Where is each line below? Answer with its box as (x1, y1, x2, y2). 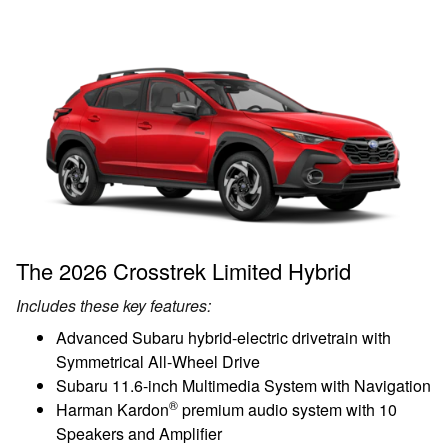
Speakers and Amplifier (56, 421, 222, 445)
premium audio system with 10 (178, 397, 397, 421)
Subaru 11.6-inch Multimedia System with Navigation (56, 373, 431, 397)
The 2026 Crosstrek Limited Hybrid (16, 254, 351, 286)
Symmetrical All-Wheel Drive (56, 349, 260, 373)
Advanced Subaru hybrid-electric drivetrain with (56, 325, 391, 349)
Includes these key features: (16, 293, 211, 317)
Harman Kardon (56, 397, 169, 421)
